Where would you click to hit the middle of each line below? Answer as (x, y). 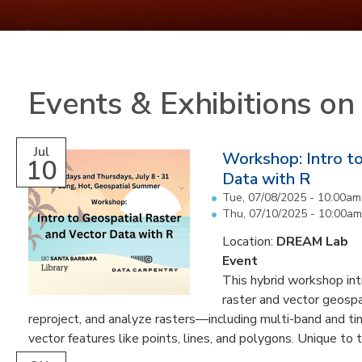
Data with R (266, 179)
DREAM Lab (312, 242)
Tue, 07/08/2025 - (270, 198)
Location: (249, 242)
